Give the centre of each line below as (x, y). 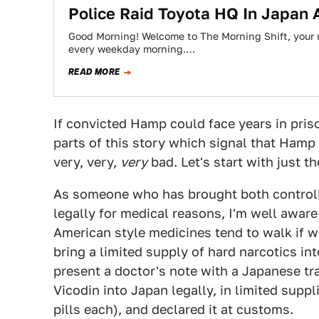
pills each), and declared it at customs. (173, 309)
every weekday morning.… (132, 49)
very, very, (87, 162)
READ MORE (94, 72)
